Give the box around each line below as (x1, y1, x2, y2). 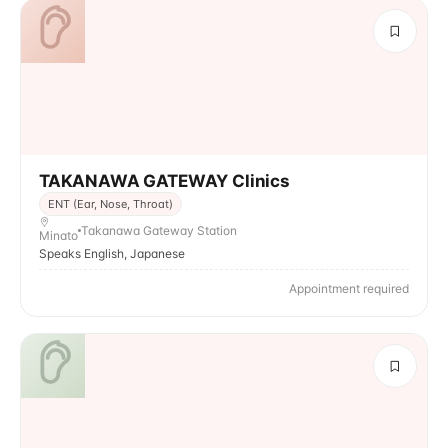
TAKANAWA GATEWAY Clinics (39, 171, 290, 191)
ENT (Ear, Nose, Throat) (48, 197, 173, 211)
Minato (39, 228, 78, 243)
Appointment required (289, 281, 409, 296)
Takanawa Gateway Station (81, 222, 237, 238)
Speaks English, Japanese (39, 246, 185, 261)
